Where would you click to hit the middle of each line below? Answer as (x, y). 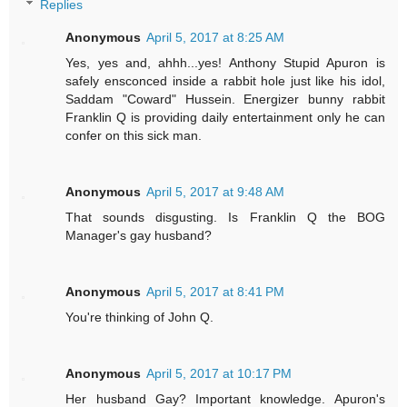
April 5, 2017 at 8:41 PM (216, 292)
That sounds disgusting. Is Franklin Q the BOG (225, 218)
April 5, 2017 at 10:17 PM (219, 373)
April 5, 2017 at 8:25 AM (216, 38)
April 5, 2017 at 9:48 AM (216, 192)
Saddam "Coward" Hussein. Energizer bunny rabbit (225, 99)
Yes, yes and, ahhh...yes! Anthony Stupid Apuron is (225, 63)
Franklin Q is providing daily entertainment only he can (225, 118)
